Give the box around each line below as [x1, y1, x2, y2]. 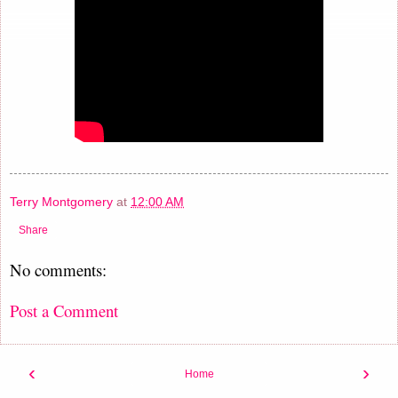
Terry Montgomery [10, 194, 113, 209]
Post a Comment [10, 299, 118, 322]
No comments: [10, 258, 107, 281]
